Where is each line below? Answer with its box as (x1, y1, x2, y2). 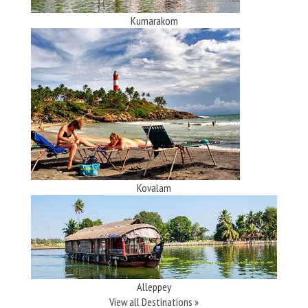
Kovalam (137, 180, 171, 195)
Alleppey (137, 280, 171, 294)
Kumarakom (130, 13, 178, 27)
